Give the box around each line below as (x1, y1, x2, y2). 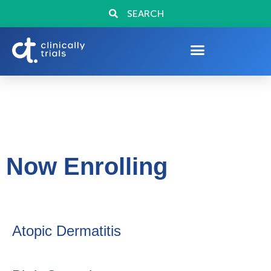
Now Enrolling (6, 153, 168, 180)
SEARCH (127, 8, 165, 19)
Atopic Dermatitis (12, 223, 121, 239)
